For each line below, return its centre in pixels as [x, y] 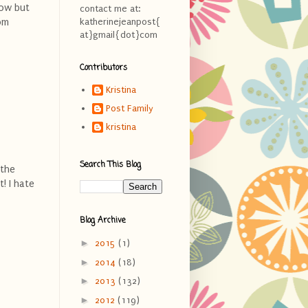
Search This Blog [110, 165]
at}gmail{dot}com [119, 34]
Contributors [103, 68]
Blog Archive [103, 220]
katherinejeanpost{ [120, 21]
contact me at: [110, 8]
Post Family [129, 109]
